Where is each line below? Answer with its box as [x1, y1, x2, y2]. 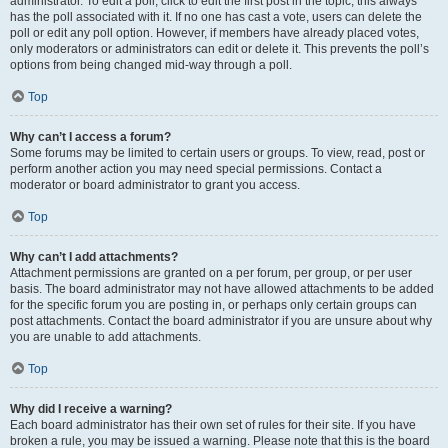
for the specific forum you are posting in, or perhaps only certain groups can [10, 298, 417, 312]
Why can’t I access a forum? [10, 130, 171, 144]
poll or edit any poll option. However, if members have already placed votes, [10, 26, 419, 40]
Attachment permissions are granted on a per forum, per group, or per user [10, 266, 412, 280]
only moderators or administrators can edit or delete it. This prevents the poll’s [10, 42, 429, 56]
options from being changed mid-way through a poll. [10, 58, 292, 72]
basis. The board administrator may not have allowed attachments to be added [10, 282, 434, 296]
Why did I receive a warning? [10, 402, 172, 416]
